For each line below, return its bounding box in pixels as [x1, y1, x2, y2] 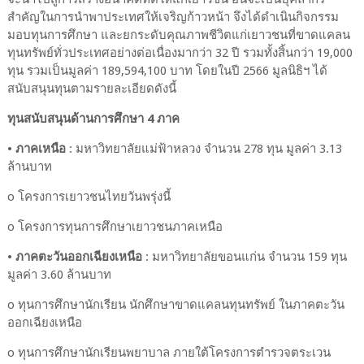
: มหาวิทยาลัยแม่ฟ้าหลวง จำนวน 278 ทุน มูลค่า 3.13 [65, 141, 342, 156]
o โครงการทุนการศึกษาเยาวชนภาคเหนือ [6, 219, 223, 234]
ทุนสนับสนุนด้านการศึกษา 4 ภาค [6, 110, 183, 126]
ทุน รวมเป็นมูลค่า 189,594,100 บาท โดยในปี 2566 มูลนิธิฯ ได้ [6, 63, 327, 78]
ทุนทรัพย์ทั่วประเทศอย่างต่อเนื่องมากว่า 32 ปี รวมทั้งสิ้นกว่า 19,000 [6, 45, 353, 60]
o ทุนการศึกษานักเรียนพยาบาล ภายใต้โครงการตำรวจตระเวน [6, 344, 331, 360]
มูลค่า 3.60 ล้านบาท [6, 266, 111, 282]
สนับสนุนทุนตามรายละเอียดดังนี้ [6, 80, 180, 96]
